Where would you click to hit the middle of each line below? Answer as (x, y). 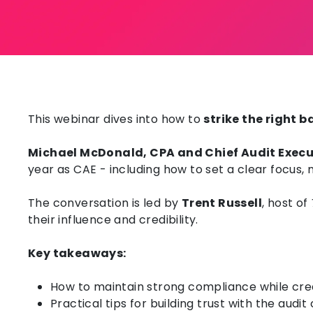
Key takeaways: (77, 253)
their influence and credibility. (113, 219)
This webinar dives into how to (114, 119)
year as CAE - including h (99, 169)
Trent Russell (222, 203)
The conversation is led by (103, 203)
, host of (285, 203)
